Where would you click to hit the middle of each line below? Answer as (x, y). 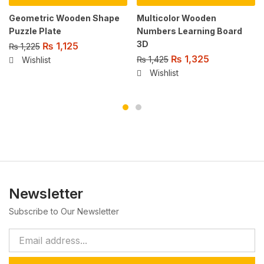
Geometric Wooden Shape (64, 18)
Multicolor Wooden (176, 18)
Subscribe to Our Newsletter (64, 212)
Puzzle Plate (35, 31)
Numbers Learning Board (189, 31)
